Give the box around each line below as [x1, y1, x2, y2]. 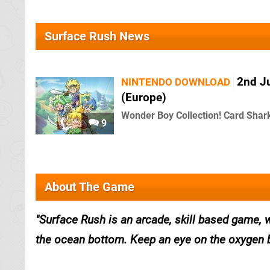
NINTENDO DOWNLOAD [121, 76, 230, 88]
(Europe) [121, 90, 166, 104]
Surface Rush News [45, 29, 149, 43]
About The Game [45, 180, 134, 194]
